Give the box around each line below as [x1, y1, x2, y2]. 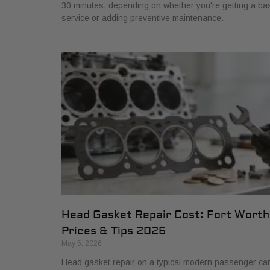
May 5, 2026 [61, 239, 102, 248]
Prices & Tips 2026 [61, 224, 166, 239]
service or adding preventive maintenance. [61, 13, 224, 23]
